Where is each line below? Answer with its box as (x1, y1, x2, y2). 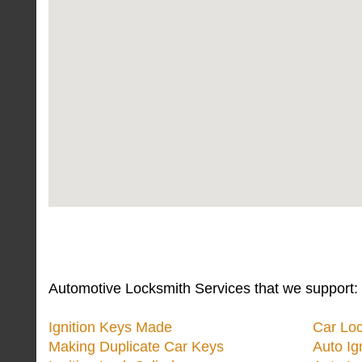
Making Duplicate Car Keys (48, 339, 224, 355)
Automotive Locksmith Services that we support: (48, 280, 358, 297)
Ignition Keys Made (48, 319, 172, 335)
